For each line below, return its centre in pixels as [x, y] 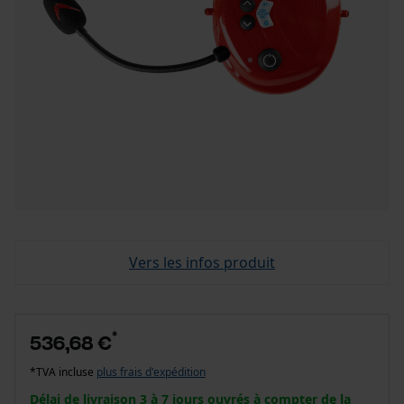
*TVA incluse [63, 372]
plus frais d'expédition [151, 372]
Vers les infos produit [202, 262]
